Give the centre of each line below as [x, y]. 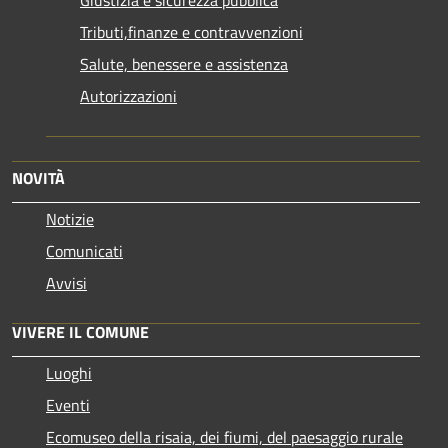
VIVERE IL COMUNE [80, 332]
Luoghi [69, 373]
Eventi [68, 405]
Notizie [70, 219]
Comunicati [84, 251]
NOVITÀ [38, 178]
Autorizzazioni [128, 96]
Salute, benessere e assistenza [184, 64]
